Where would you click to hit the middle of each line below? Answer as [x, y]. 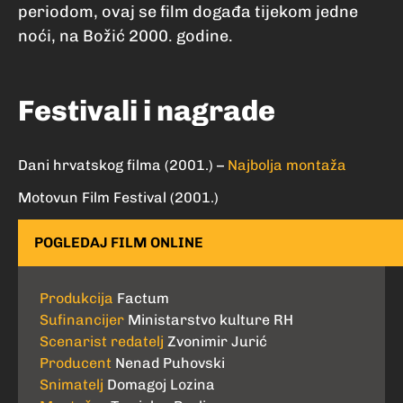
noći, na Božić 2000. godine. [125, 36]
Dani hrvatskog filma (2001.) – [123, 166]
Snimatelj [72, 385]
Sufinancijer [82, 320]
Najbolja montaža [287, 166]
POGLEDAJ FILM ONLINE [119, 243]
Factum [143, 299]
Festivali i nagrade [147, 111]
